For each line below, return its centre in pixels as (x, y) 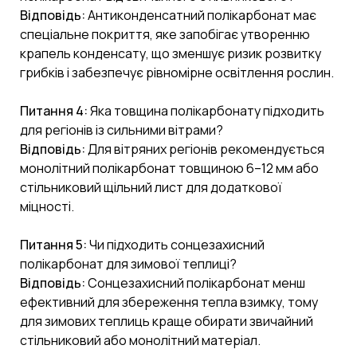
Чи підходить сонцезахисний (176, 244)
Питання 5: (53, 244)
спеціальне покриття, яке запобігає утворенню (165, 34)
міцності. (47, 206)
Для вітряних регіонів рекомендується (205, 149)
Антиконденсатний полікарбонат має (201, 15)
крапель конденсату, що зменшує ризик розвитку (171, 53)
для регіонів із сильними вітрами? (122, 129)
